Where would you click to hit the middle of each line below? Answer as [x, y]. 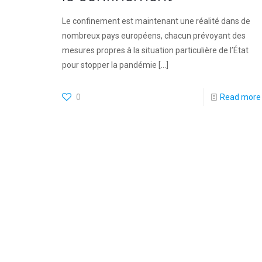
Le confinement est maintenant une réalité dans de [156, 21]
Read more [240, 97]
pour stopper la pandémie [109, 65]
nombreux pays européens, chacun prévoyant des [154, 36]
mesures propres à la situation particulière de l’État [155, 50]
